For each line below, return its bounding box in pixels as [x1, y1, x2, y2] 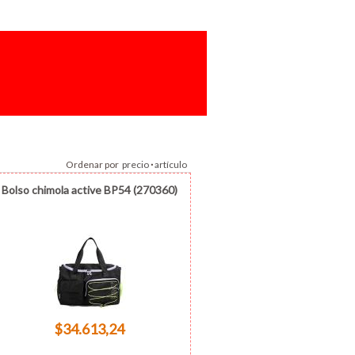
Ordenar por [66, 158, 122, 170]
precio [122, 158, 149, 170]
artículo [155, 158, 187, 170]
